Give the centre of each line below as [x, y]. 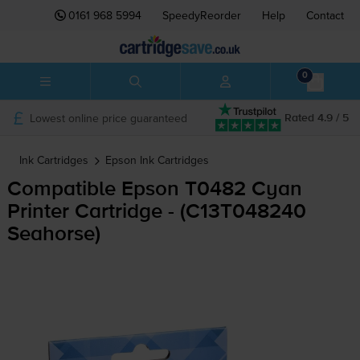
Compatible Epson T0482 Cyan [154, 190]
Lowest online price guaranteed [108, 118]
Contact [325, 15]
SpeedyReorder [202, 15]
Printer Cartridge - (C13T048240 [156, 213]
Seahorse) [53, 235]
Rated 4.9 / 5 [317, 118]
